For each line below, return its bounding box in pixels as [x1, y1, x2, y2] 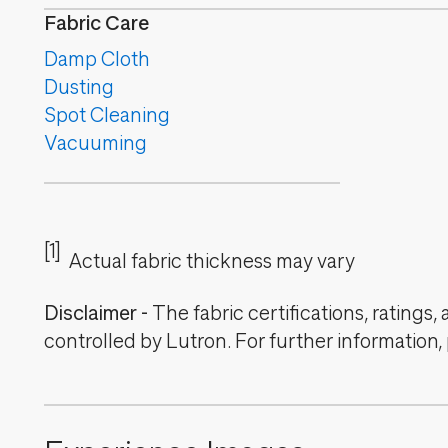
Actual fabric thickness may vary [68, 250, 355, 273]
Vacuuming [44, 132, 147, 155]
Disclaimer [44, 302, 137, 325]
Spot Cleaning [44, 104, 170, 127]
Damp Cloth [44, 48, 150, 71]
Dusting [44, 76, 114, 99]
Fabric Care [44, 12, 149, 35]
